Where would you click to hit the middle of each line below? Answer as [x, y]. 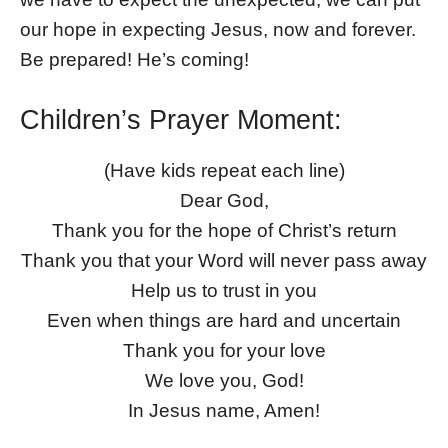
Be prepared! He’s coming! [134, 59]
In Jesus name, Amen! [224, 410]
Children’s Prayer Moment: [181, 119]
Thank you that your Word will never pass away [224, 260]
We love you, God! [224, 380]
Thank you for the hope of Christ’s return [224, 230]
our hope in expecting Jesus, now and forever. [218, 29]
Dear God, [224, 200]
